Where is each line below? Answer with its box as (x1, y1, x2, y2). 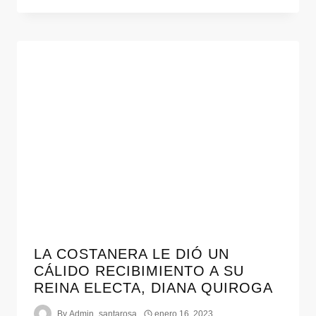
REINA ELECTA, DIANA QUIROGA (34, 280, 273, 296)
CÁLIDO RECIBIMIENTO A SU (34, 263, 244, 279)
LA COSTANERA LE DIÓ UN (34, 246, 229, 262)
